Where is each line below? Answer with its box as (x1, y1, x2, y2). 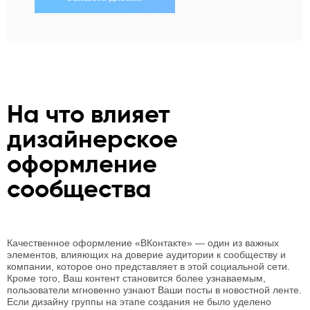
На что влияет (7, 103, 170, 128)
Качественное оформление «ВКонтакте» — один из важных (7, 237, 279, 248)
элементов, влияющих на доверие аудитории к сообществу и (7, 249, 286, 260)
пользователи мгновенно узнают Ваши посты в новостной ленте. (7, 284, 302, 295)
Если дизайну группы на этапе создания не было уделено (7, 296, 271, 307)
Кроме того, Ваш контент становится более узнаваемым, (7, 273, 266, 284)
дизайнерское (7, 128, 178, 153)
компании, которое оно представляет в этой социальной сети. (7, 261, 290, 272)
